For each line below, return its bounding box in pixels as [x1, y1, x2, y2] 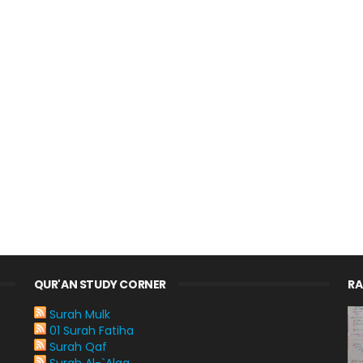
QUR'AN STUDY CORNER [33, 276, 166, 293]
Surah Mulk [49, 306, 110, 322]
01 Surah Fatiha [49, 322, 134, 339]
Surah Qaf [49, 339, 107, 355]
